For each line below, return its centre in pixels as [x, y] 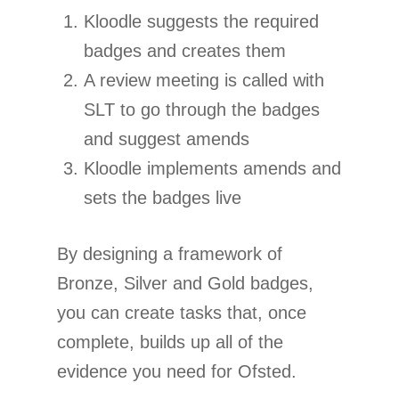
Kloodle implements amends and [212, 168]
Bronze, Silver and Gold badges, [185, 283]
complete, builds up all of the [170, 342]
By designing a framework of [170, 253]
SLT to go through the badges [202, 109]
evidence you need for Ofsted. [177, 371]
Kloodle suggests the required [201, 21]
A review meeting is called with [204, 80]
